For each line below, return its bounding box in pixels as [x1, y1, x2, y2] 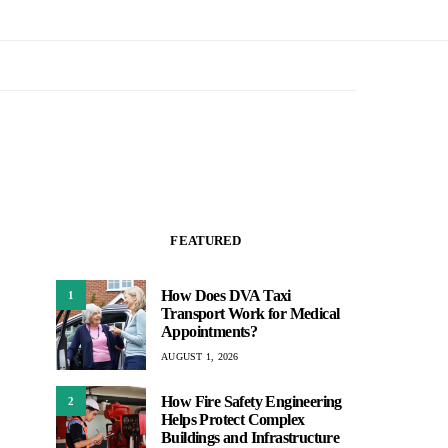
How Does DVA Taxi [161, 286, 291, 304]
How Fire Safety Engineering [161, 392, 342, 410]
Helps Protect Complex [161, 410, 305, 428]
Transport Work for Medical [161, 304, 340, 322]
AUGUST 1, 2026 [161, 350, 239, 362]
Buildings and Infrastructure [161, 428, 340, 446]
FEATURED [170, 233, 242, 248]
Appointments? [161, 322, 258, 340]
